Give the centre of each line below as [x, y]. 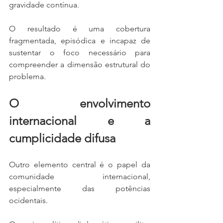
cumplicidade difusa [62, 138]
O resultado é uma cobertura [80, 29]
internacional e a [80, 121]
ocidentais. [28, 200]
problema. [27, 76]
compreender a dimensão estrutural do [80, 64]
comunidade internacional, [80, 176]
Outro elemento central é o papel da [80, 165]
